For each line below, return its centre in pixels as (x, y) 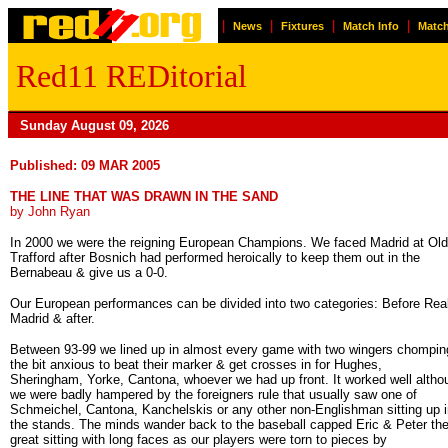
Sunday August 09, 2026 (94, 125)
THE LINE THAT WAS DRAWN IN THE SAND (144, 196)
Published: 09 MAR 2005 (85, 165)
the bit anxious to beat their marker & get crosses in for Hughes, (196, 364)
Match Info (371, 26)
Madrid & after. (52, 318)
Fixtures (302, 26)
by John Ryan (50, 211)
